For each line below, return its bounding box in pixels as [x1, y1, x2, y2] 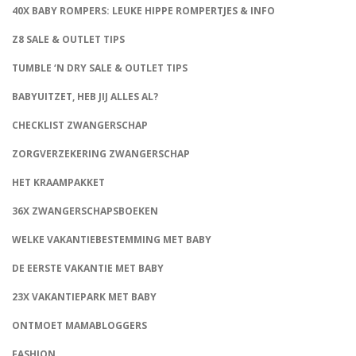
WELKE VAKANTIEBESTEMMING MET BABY [12, 233, 211, 247]
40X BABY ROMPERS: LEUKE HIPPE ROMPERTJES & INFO [12, 4, 275, 18]
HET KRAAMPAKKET [12, 176, 105, 190]
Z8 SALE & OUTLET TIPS [12, 33, 125, 47]
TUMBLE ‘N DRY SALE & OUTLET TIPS [12, 61, 188, 75]
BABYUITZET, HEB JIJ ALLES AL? [12, 90, 158, 104]
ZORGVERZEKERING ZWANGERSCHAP [12, 147, 190, 161]
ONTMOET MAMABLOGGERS [12, 319, 147, 333]
